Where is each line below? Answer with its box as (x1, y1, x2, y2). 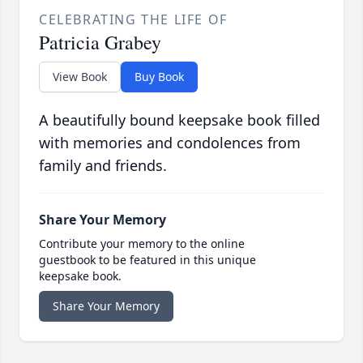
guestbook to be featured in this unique (39, 252, 256, 268)
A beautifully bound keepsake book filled (39, 110, 320, 130)
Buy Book (135, 69, 184, 85)
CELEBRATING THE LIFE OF (39, 11, 228, 29)
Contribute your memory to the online (39, 236, 245, 252)
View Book (53, 69, 107, 85)
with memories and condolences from (39, 133, 301, 153)
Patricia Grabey (39, 29, 161, 56)
